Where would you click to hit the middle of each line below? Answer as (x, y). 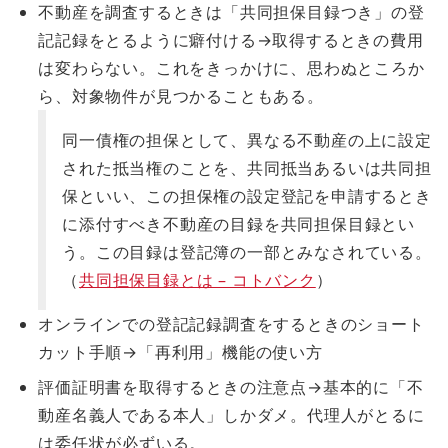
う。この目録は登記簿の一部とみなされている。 (247, 252)
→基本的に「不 (365, 387)
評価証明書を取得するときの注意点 (172, 387)
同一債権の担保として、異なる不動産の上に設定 (247, 140)
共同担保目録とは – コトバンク (197, 280)
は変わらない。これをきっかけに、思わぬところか (231, 68)
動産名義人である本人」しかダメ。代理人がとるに (231, 415)
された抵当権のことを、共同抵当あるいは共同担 (247, 168)
